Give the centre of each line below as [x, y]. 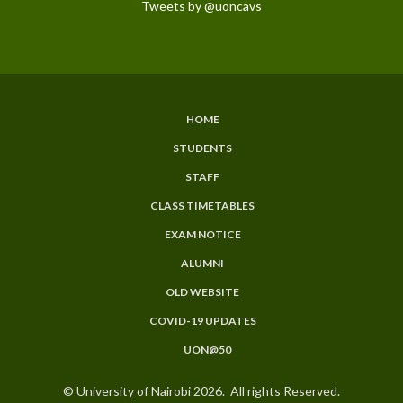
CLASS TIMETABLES [202, 205]
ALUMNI [202, 263]
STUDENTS [202, 148]
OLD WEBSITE [202, 291]
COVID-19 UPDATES [202, 320]
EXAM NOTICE [202, 234]
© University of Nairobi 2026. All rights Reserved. [201, 390]
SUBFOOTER [87, 137]
